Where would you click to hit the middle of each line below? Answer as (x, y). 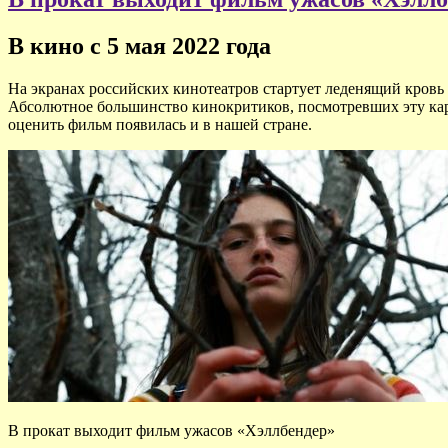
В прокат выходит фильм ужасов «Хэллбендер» (171, 430)
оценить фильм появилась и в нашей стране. (160, 124)
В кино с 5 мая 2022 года (139, 45)
